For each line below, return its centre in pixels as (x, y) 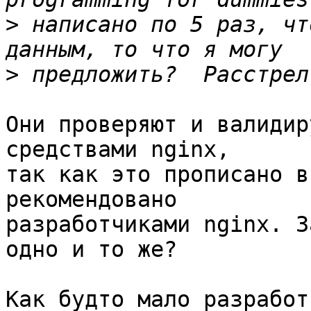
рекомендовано (98, 200)
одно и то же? (91, 250)
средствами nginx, (118, 150)
